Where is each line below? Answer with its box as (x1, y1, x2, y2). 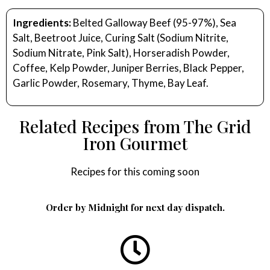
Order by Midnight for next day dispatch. (45, 201, 225, 213)
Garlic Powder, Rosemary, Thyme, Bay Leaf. (13, 77, 209, 90)
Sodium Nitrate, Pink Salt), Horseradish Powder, (13, 46, 230, 60)
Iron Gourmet (83, 131, 187, 154)
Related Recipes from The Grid (19, 115, 251, 137)
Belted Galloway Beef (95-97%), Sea (71, 16, 236, 30)
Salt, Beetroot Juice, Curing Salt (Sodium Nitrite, (13, 31, 228, 45)
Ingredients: (13, 16, 71, 30)
